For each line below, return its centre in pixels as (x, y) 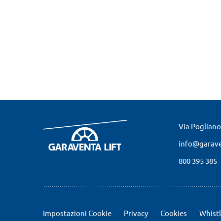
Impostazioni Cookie (77, 213)
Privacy (136, 213)
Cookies (174, 213)
